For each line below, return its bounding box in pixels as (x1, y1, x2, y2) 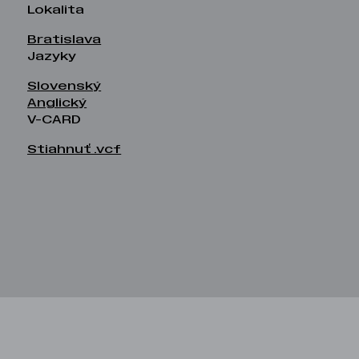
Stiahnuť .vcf (27, 143, 122, 156)
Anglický (27, 96, 87, 110)
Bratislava (27, 33, 102, 46)
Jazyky (27, 50, 77, 63)
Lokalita (27, 3, 85, 17)
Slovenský (27, 79, 102, 93)
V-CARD (27, 113, 82, 127)
